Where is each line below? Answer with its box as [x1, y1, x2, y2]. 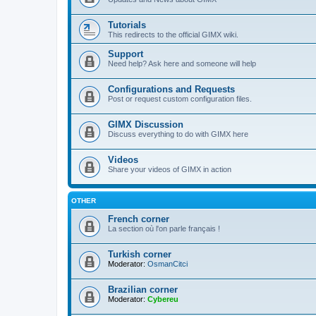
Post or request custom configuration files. [108, 95, 252, 103]
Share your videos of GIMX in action [108, 165, 231, 174]
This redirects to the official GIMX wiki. [108, 30, 238, 39]
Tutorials [108, 20, 146, 30]
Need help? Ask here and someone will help [108, 59, 256, 68]
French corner [108, 214, 169, 224]
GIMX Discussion [108, 119, 183, 130]
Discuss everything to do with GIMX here [108, 130, 248, 138]
